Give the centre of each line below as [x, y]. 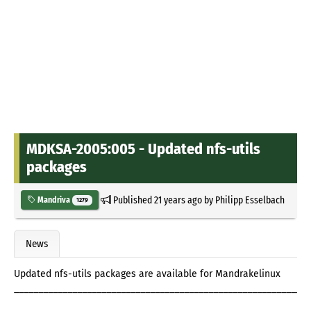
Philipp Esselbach [250, 200]
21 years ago [178, 200]
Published [132, 200]
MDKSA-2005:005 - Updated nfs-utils [143, 149]
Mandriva [54, 200]
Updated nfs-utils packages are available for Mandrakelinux [147, 274]
